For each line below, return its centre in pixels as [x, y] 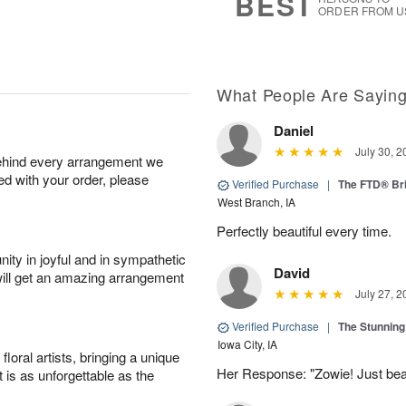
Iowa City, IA [247, 344]
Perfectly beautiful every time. [304, 231]
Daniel [294, 130]
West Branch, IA [256, 202]
